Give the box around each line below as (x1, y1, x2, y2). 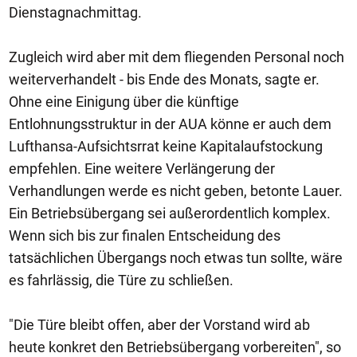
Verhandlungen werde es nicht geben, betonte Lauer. (9, 182, 343, 199)
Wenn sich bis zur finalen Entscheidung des (9, 227, 280, 244)
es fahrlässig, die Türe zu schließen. (9, 272, 233, 288)
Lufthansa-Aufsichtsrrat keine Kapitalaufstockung (9, 138, 323, 155)
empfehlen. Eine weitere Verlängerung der (9, 160, 275, 177)
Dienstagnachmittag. (9, 4, 142, 21)
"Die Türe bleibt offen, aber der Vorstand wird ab (9, 316, 310, 333)
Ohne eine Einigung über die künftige (9, 93, 239, 110)
